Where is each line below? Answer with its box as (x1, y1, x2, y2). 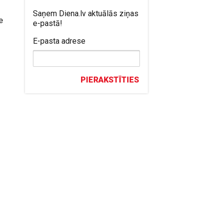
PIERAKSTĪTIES (81, 75, 139, 84)
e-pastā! (33, 19, 63, 28)
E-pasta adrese (33, 36, 86, 46)
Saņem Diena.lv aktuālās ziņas (33, 9, 139, 18)
